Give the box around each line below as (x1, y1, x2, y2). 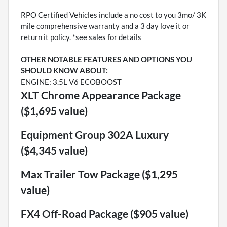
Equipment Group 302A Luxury (21, 128, 169, 141)
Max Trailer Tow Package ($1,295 (21, 168, 178, 181)
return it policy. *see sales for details (21, 32, 141, 42)
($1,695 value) (21, 104, 88, 118)
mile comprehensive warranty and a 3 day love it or (21, 21, 190, 31)
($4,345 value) (21, 144, 88, 157)
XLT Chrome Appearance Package (21, 89, 181, 102)
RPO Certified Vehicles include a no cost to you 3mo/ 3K (21, 10, 206, 20)
